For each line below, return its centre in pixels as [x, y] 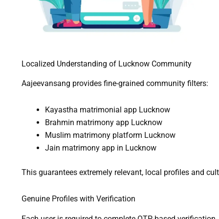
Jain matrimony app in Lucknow [100, 148]
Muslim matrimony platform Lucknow [110, 135]
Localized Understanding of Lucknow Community [106, 64]
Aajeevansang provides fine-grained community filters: [115, 84]
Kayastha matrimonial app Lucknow [107, 110]
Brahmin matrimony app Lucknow [103, 123]
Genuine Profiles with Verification [78, 199]
